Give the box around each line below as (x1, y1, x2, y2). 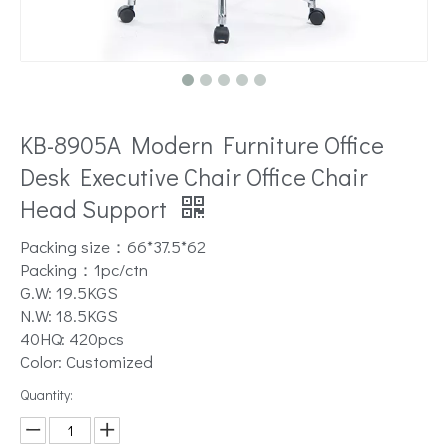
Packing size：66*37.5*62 (20, 235, 206, 258)
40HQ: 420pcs (20, 327, 124, 350)
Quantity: (20, 385, 73, 404)
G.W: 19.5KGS (20, 281, 118, 304)
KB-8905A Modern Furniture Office (20, 129, 384, 160)
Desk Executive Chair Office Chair (20, 161, 368, 192)
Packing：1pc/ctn (20, 258, 148, 281)
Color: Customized (20, 350, 153, 373)
